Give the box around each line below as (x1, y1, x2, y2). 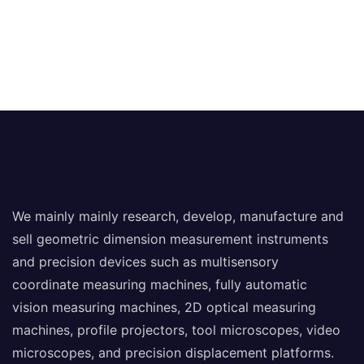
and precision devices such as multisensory (12, 253, 279, 270)
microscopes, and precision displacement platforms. (12, 344, 334, 361)
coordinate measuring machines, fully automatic (12, 275, 307, 292)
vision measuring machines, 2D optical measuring (12, 298, 316, 315)
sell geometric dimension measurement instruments (12, 230, 328, 247)
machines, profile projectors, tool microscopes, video (12, 321, 340, 338)
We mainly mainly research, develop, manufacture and (12, 207, 344, 224)
